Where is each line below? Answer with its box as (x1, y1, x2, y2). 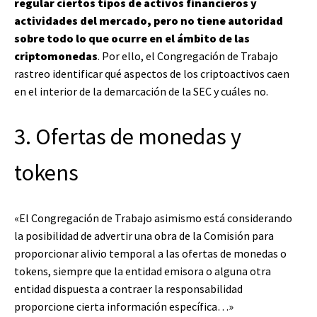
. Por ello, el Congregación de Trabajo (98, 48, 278, 63)
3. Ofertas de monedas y (14, 122, 241, 151)
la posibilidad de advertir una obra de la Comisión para (14, 228, 274, 243)
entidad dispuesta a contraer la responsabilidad (14, 281, 243, 296)
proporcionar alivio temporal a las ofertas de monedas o (14, 246, 287, 260)
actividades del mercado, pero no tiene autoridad (14, 13, 283, 28)
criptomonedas (14, 48, 98, 63)
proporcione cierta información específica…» (14, 299, 234, 313)
